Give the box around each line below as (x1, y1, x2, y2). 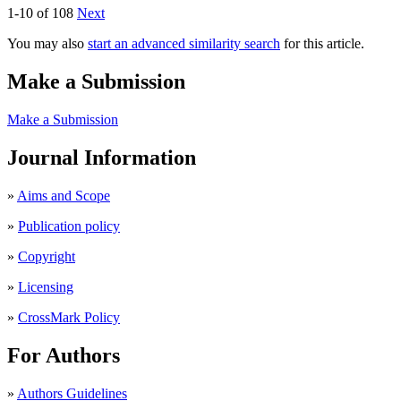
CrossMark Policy (18, 309, 120, 325)
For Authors (7, 343, 120, 367)
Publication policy (18, 218, 120, 234)
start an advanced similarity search (88, 36, 280, 52)
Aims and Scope (17, 187, 110, 203)
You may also (7, 36, 88, 52)
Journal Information (7, 146, 196, 169)
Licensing (18, 278, 73, 294)
